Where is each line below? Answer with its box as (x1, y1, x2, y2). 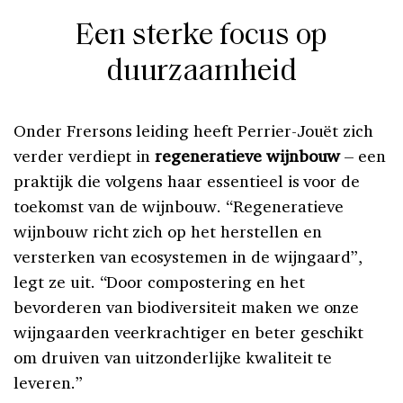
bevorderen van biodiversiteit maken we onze (13, 296, 360, 318)
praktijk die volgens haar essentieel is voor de (13, 170, 361, 193)
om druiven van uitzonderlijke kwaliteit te (13, 346, 333, 369)
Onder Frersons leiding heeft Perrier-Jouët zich (13, 120, 374, 142)
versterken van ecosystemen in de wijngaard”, (13, 246, 363, 268)
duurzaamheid (106, 57, 297, 89)
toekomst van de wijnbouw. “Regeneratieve (13, 195, 344, 218)
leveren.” (13, 372, 83, 394)
